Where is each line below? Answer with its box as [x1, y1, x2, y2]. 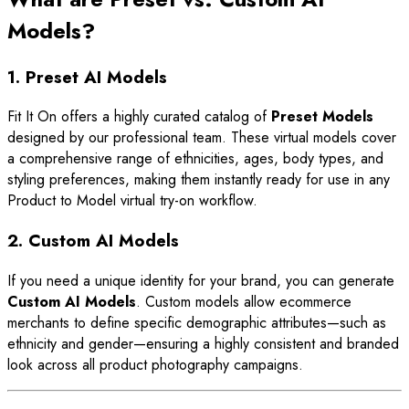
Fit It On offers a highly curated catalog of [7, 106, 271, 128]
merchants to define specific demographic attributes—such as [7, 311, 386, 333]
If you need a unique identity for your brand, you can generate [7, 269, 394, 291]
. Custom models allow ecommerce [136, 290, 351, 312]
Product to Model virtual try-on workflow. [7, 190, 257, 212]
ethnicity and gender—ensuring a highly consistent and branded [7, 332, 399, 354]
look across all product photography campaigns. [7, 353, 303, 375]
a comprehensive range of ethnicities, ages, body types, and [7, 148, 383, 170]
